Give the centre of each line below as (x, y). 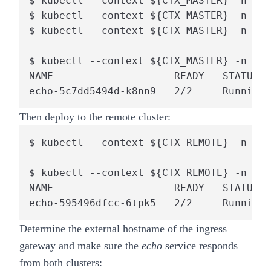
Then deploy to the (62, 116)
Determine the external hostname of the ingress (123, 228)
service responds (200, 245)
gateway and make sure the (80, 245)
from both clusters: (62, 262)
